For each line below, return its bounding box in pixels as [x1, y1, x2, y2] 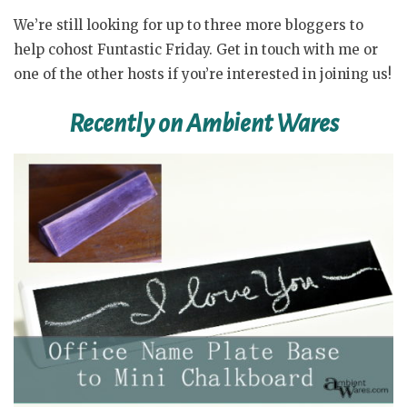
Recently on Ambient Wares [68, 109, 339, 137]
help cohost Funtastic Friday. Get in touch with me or [14, 41, 378, 59]
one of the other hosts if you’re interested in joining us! [14, 65, 392, 84]
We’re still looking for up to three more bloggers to [14, 16, 363, 35]
